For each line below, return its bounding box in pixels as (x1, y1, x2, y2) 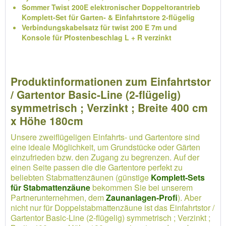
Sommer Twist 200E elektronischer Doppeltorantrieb (22, 2, 200, 12)
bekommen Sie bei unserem (90, 182, 193, 193)
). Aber (178, 192, 201, 203)
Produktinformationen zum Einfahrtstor (11, 74, 211, 89)
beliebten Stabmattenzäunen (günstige (11, 172, 151, 183)
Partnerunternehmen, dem (11, 192, 106, 203)
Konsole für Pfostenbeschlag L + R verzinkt (22, 32, 172, 42)
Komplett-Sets (151, 172, 205, 183)
